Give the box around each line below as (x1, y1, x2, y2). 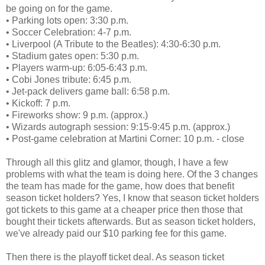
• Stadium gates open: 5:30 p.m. (6, 50, 139, 61)
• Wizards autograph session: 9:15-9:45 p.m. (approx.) (6, 121, 230, 132)
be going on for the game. (6, 3, 112, 14)
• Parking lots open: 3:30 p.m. (6, 15, 128, 25)
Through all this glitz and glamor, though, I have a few (6, 157, 228, 167)
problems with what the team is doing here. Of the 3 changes (6, 169, 258, 179)
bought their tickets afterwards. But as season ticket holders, (6, 216, 256, 227)
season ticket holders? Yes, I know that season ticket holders (6, 192, 259, 203)
